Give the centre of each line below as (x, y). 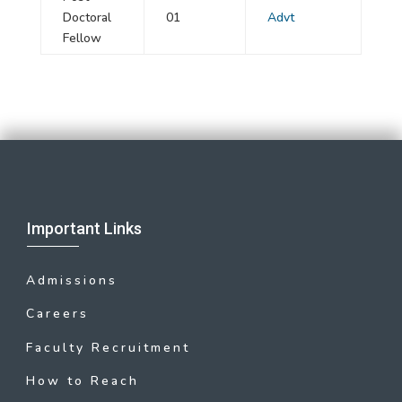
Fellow (82, 38)
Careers (57, 314)
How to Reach (83, 380)
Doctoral (87, 17)
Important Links (84, 228)
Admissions (72, 281)
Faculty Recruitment (108, 347)
